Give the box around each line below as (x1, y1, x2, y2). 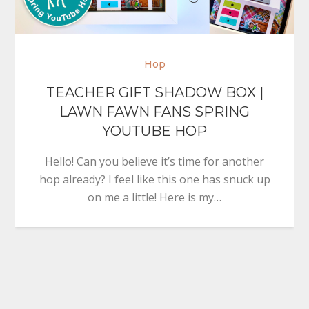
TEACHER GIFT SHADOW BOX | (46, 84, 263, 101)
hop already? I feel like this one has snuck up (39, 172, 270, 188)
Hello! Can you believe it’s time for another (45, 154, 264, 170)
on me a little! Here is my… (88, 190, 221, 206)
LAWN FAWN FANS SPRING (59, 103, 250, 121)
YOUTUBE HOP (102, 123, 207, 140)
